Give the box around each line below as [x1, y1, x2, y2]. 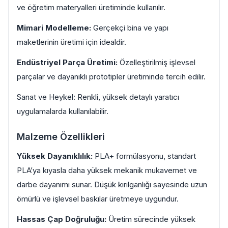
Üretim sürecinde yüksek [106, 214, 195, 224]
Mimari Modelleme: [17, 23, 93, 33]
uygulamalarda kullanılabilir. [17, 106, 108, 116]
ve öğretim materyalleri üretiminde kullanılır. [17, 3, 165, 12]
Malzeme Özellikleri [17, 131, 105, 142]
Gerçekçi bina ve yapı [93, 23, 168, 33]
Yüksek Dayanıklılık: [17, 151, 93, 161]
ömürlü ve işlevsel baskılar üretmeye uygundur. [17, 194, 179, 204]
